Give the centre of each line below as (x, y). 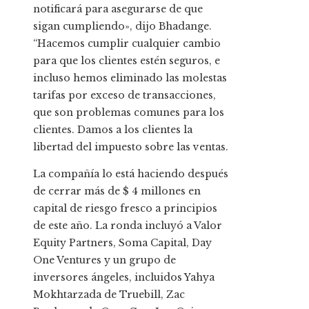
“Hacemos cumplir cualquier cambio (127, 44)
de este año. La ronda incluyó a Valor (128, 226)
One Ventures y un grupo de (104, 260)
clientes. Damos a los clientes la (113, 130)
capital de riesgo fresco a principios (125, 209)
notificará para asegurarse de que (118, 9)
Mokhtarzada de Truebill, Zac (109, 295)
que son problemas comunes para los (129, 113)
